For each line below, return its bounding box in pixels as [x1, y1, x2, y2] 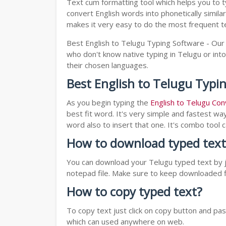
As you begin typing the [67, 97, 150, 108]
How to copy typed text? [67, 183, 202, 200]
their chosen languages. [67, 60, 148, 71]
